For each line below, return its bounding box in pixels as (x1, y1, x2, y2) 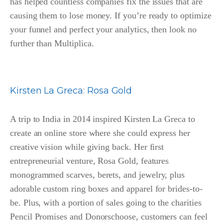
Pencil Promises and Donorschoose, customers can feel (10, 211, 208, 222)
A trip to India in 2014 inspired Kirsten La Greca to (10, 113, 195, 124)
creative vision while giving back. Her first (10, 141, 164, 152)
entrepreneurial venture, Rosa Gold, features (10, 155, 169, 166)
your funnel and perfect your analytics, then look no (10, 24, 197, 34)
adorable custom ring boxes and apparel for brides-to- (10, 183, 203, 194)
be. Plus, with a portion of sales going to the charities (10, 197, 202, 208)
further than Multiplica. (10, 38, 94, 48)
